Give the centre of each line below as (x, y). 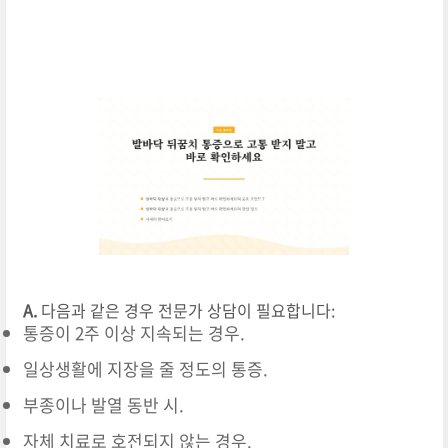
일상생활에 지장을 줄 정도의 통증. (145, 369)
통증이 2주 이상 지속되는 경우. (133, 333)
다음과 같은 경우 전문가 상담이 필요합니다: (185, 310)
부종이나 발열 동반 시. (103, 405)
